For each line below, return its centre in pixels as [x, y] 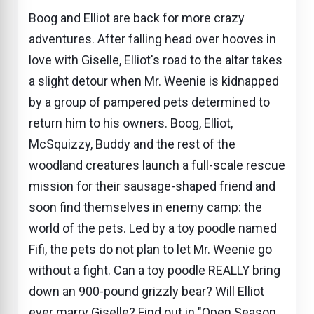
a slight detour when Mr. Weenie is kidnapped [154, 81]
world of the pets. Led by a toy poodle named [153, 228]
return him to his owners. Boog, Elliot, [131, 123]
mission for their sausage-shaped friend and [152, 186]
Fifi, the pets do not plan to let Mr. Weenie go [150, 249]
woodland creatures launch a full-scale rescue [157, 165]
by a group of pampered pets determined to [149, 102]
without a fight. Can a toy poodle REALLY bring [155, 270]
